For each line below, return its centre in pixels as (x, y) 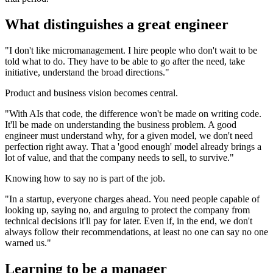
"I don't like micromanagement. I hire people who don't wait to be (131, 50)
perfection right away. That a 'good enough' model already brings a (133, 146)
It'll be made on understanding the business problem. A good (121, 124)
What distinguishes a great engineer (117, 24)
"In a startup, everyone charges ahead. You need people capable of (132, 199)
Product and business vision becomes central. (91, 93)
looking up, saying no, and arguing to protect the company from (127, 210)
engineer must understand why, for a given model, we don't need (129, 135)
